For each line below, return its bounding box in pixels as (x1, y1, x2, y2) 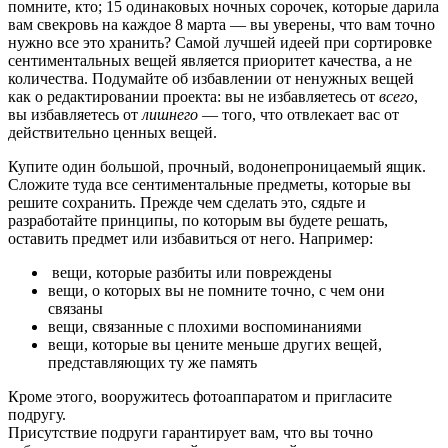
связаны (48, 299, 103, 317)
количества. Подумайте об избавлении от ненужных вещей (8, 69, 414, 87)
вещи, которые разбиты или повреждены (48, 263, 332, 281)
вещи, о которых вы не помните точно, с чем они (48, 281, 385, 299)
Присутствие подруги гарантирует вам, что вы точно (8, 423, 373, 441)
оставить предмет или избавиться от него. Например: (8, 229, 373, 247)
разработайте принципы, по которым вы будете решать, (8, 211, 388, 229)
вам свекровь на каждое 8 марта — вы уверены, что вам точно (8, 15, 435, 33)
